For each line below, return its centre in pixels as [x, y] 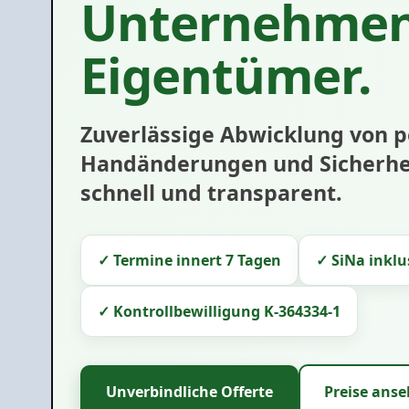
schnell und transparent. [211, 193]
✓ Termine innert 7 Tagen [189, 260]
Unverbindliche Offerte [189, 392]
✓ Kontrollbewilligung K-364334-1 [219, 311]
